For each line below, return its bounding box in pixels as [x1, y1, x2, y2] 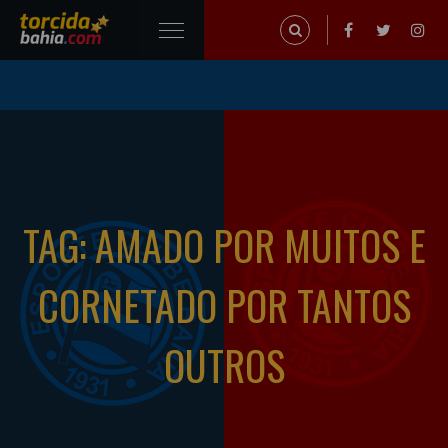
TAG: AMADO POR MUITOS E [22, 215, 426, 275]
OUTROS [163, 335, 285, 395]
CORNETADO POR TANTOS [37, 275, 411, 335]
